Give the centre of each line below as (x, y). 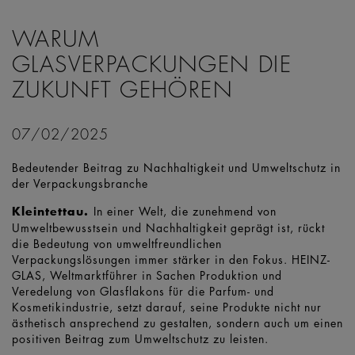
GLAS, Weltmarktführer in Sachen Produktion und (147, 275)
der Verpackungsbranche (80, 183)
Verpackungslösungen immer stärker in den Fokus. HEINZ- (171, 260)
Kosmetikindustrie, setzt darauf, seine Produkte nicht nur (167, 307)
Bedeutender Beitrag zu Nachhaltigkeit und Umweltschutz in (176, 168)
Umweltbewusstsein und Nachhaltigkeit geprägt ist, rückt (168, 228)
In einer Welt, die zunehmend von (185, 211)
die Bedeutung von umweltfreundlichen (117, 244)
